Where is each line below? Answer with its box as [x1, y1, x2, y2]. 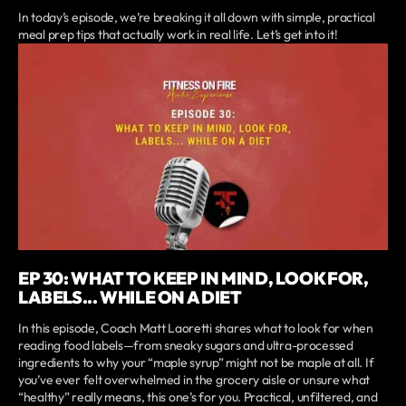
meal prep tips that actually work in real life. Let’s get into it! [18, 26, 338, 43]
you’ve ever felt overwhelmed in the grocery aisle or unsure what [18, 371, 371, 388]
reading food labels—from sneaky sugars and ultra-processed [18, 336, 353, 353]
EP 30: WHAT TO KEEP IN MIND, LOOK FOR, [18, 266, 369, 289]
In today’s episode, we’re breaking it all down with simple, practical [18, 9, 375, 26]
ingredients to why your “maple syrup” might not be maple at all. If [18, 353, 374, 371]
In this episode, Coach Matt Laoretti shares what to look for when [18, 319, 373, 336]
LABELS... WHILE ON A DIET [18, 285, 242, 308]
